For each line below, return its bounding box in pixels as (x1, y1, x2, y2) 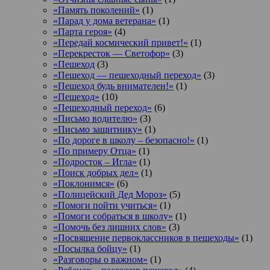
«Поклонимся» (53, 178, 115, 189)
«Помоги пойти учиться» (53, 199, 157, 210)
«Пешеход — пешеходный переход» (53, 69, 201, 80)
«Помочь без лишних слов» (53, 221, 166, 232)
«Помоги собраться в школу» (53, 210, 173, 221)
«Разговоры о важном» (53, 254, 148, 265)
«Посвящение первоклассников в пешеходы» (53, 232, 239, 243)
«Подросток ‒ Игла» (53, 156, 137, 167)
